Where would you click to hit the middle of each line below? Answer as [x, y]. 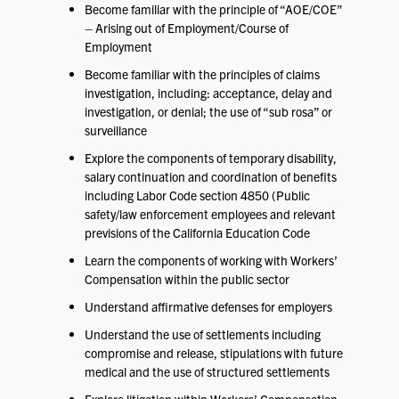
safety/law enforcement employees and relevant [210, 214]
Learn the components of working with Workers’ [211, 260]
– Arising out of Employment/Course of [187, 28]
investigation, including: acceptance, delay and [208, 93]
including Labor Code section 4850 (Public [197, 195]
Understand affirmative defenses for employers [208, 306]
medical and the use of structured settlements [207, 371]
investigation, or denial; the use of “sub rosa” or [208, 111]
